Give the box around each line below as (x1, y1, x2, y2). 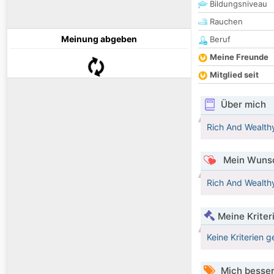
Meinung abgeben (61, 34, 137, 45)
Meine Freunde (210, 52, 268, 62)
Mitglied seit (210, 70, 259, 80)
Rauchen (207, 17, 243, 27)
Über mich (220, 98, 266, 111)
